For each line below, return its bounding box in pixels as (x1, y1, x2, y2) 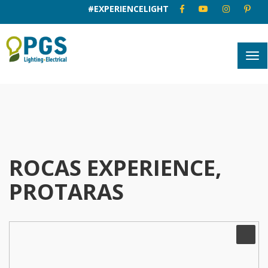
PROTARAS (9, 176, 124, 206)
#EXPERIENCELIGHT (88, 3, 169, 14)
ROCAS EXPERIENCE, (9, 153, 221, 182)
